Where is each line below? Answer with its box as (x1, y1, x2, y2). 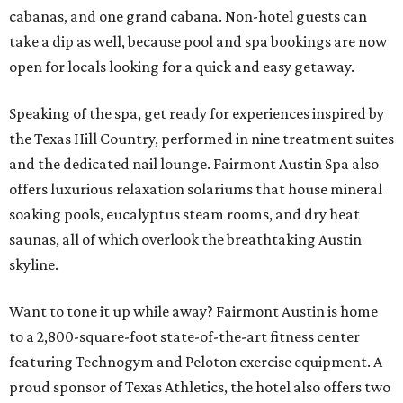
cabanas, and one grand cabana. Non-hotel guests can (9, 7, 367, 26)
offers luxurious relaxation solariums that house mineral (9, 180, 382, 199)
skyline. (9, 255, 58, 274)
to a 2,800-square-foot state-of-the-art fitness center (9, 327, 360, 346)
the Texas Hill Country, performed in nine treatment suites (9, 130, 394, 148)
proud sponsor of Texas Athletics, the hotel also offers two (9, 378, 390, 397)
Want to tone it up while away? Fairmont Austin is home (9, 302, 378, 321)
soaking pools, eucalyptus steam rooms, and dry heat (9, 205, 360, 224)
